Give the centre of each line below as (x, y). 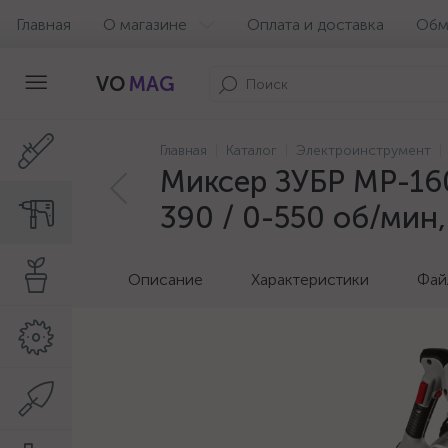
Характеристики (310, 279)
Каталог (251, 150)
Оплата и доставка (315, 24)
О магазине (145, 24)
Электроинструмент (363, 150)
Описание (165, 279)
